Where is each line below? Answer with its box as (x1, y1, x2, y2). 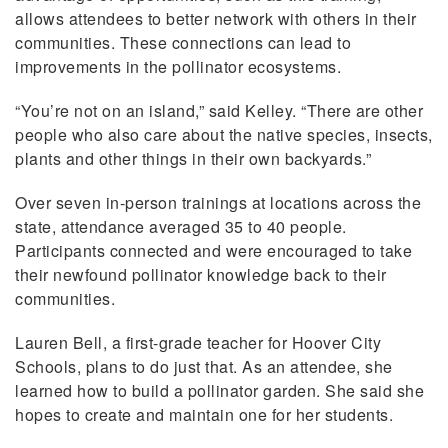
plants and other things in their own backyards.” (15, 146, 371, 170)
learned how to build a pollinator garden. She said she (15, 378, 424, 402)
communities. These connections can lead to (15, 30, 351, 54)
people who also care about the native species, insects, (15, 122, 433, 146)
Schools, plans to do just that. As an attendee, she (15, 354, 393, 378)
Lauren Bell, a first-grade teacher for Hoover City (15, 330, 381, 354)
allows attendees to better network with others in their (15, 6, 417, 30)
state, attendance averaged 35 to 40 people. (15, 214, 347, 238)
